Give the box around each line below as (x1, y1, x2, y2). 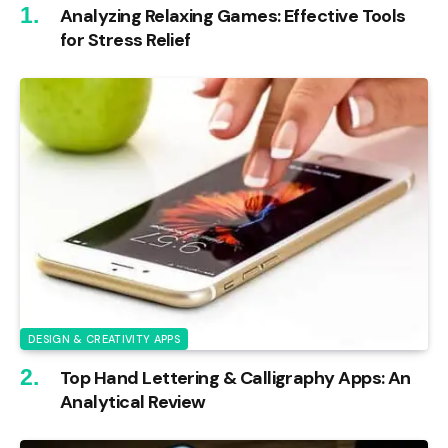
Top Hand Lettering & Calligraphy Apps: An (60, 366, 411, 391)
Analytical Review (60, 390, 206, 415)
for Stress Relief (60, 28, 191, 53)
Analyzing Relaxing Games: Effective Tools (60, 4, 406, 29)
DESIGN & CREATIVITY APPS (28, 332, 180, 347)
